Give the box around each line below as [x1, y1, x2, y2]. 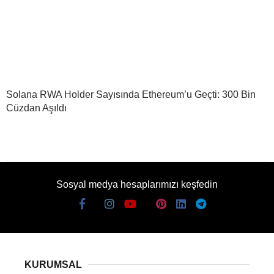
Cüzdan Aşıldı [6, 102, 67, 113]
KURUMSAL [24, 259, 82, 270]
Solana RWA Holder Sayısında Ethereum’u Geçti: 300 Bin [6, 89, 256, 100]
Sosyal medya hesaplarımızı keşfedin [56, 179, 218, 190]
